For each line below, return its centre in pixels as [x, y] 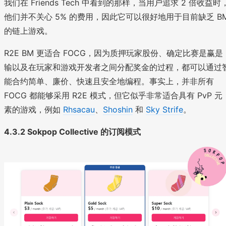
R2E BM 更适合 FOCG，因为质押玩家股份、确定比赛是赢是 [114, 53]
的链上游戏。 [28, 31]
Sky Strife [164, 110]
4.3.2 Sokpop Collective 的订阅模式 [72, 132]
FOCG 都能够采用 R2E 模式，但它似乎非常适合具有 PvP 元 [113, 96]
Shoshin [118, 110]
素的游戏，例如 [34, 110]
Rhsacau [79, 110]
